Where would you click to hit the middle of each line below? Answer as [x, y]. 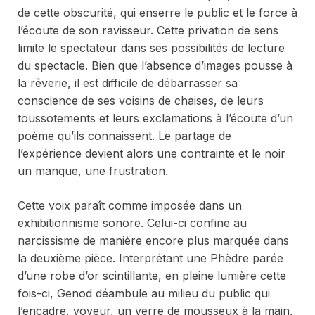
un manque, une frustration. [93, 171]
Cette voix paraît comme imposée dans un [130, 206]
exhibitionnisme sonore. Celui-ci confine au [132, 223]
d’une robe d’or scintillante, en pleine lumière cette [152, 276]
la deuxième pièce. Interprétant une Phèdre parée [150, 258]
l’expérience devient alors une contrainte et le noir [152, 154]
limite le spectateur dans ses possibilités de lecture [151, 48]
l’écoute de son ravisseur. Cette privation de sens [148, 31]
